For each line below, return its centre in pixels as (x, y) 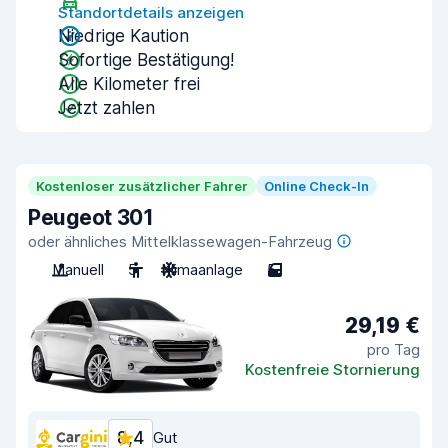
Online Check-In (316, 186)
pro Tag (393, 349)
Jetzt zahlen (106, 108)
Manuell (78, 269)
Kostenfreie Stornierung (332, 369)
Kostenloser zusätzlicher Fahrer (142, 186)
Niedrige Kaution (123, 36)
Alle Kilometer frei (129, 84)
